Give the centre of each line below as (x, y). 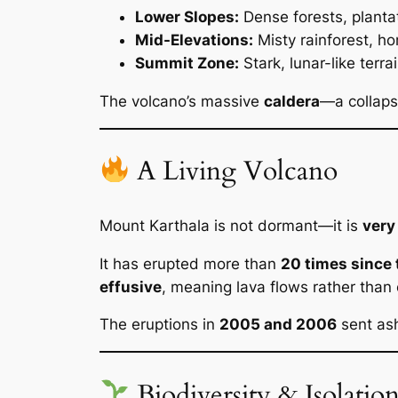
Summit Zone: (187, 64)
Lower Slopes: (187, 17)
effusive (131, 287)
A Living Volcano (233, 172)
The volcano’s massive (182, 102)
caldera (292, 102)
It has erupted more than (190, 263)
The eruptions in (159, 325)
